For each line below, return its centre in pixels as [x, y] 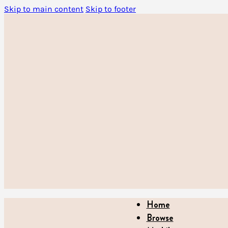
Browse [160, 218]
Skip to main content [44, 9]
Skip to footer [111, 9]
